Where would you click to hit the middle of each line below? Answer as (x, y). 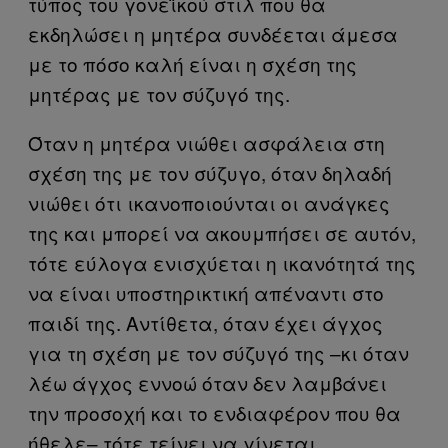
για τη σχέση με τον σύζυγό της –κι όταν (218, 352)
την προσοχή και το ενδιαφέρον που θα (214, 412)
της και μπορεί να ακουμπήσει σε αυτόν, (222, 232)
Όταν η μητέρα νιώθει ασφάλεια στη (206, 142)
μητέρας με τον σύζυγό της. (159, 93)
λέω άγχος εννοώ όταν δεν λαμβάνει (207, 382)
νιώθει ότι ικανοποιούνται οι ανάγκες (209, 202)
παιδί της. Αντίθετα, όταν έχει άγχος (205, 322)
